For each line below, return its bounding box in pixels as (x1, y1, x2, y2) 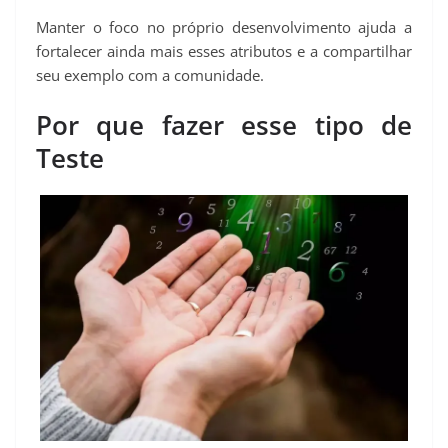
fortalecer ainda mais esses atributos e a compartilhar (36, 40, 412, 61)
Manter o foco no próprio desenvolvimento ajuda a (36, 16, 412, 37)
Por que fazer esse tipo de (36, 107, 412, 144)
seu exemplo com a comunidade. (36, 64, 264, 85)
